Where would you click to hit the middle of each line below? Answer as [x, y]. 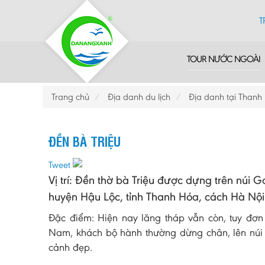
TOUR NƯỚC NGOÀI [224, 59]
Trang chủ [70, 97]
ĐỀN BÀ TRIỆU [85, 141]
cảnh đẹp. [70, 247]
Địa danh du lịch [139, 97]
